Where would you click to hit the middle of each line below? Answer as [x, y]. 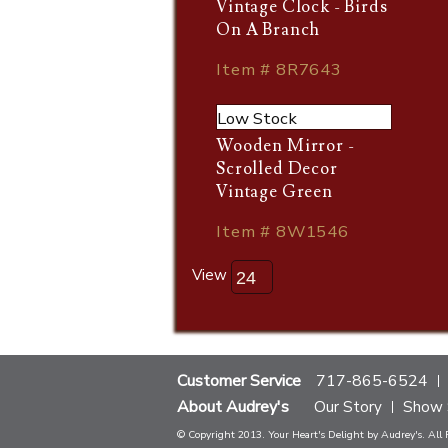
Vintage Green [274, 191]
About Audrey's [233, 407]
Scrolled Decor [277, 168]
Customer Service [239, 380]
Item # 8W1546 [282, 232]
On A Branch [268, 29]
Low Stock [257, 119]
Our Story [348, 407]
